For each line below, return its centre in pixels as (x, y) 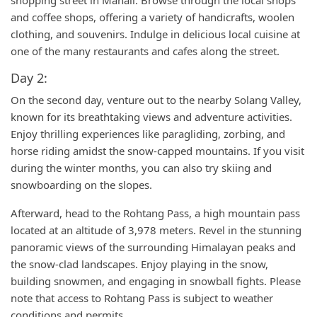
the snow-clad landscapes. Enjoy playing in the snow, (139, 264)
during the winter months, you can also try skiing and (141, 168)
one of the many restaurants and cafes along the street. (145, 51)
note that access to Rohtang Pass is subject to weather (142, 298)
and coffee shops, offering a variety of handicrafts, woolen (152, 17)
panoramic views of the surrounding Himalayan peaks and (153, 247)
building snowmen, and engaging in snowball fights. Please (156, 281)
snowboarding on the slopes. (81, 185)
